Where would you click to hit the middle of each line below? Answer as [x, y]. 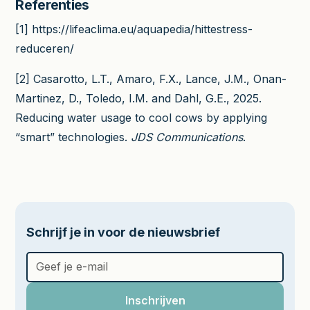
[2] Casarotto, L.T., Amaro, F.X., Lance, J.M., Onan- [151, 79]
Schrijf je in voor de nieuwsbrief [124, 232]
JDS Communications [187, 137]
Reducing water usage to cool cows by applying [142, 117]
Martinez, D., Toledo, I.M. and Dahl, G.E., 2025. [139, 98]
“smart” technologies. [73, 137]
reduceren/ [45, 48]
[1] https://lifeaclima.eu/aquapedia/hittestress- [134, 29]
